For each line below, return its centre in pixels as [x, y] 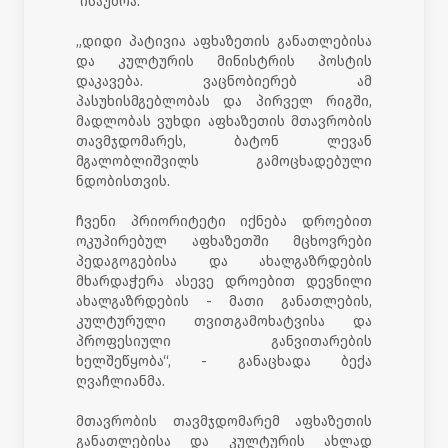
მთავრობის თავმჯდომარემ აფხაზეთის [224, 421]
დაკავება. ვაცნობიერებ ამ [224, 81]
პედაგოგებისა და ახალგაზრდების [224, 261]
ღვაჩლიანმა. [120, 381]
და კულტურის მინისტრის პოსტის [224, 61]
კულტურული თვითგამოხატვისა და [224, 321]
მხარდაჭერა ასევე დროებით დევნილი [224, 281]
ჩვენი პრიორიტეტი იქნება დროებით [224, 221]
